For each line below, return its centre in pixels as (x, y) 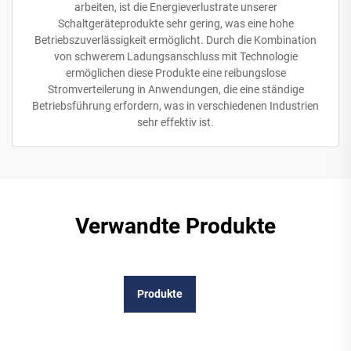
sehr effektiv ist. (175, 123)
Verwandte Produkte (175, 226)
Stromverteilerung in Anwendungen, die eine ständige (175, 90)
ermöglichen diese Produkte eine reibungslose (175, 73)
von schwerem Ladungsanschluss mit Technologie (175, 57)
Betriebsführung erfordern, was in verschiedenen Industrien (175, 106)
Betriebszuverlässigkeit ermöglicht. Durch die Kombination (175, 40)
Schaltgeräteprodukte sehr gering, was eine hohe (175, 24)
